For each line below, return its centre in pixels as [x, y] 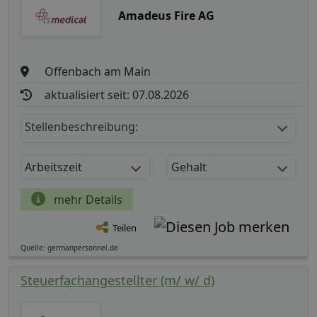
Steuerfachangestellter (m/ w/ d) [117, 281]
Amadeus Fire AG [166, 16]
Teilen [125, 228]
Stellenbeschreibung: [81, 127]
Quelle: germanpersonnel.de [69, 248]
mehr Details [87, 200]
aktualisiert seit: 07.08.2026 [117, 95]
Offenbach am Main [98, 72]
